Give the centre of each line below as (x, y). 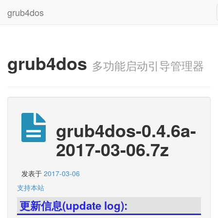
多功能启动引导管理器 (148, 65)
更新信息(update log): (73, 205)
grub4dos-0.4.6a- (126, 130)
